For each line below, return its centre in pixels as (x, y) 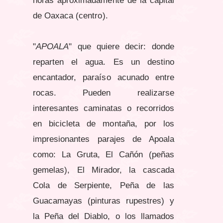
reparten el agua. (73, 62)
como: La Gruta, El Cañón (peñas (104, 154)
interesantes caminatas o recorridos (104, 108)
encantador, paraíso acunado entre (104, 77)
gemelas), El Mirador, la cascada (104, 170)
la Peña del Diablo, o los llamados (104, 216)
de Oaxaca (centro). (70, 15)
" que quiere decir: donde (121, 46)
